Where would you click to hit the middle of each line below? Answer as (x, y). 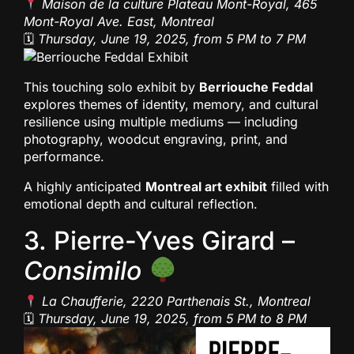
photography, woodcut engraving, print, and (156, 139)
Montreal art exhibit (206, 187)
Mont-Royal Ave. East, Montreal (119, 21)
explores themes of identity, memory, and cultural (171, 105)
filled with (298, 187)
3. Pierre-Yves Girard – (159, 241)
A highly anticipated (85, 187)
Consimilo (83, 271)
